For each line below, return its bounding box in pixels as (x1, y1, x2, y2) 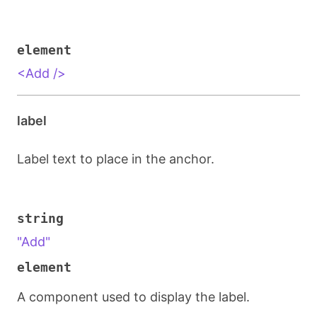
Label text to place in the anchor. (17, 151, 214, 166)
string (17, 211, 64, 226)
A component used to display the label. (17, 289, 250, 304)
